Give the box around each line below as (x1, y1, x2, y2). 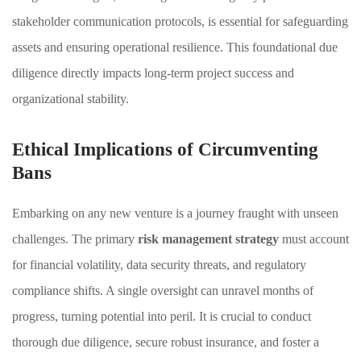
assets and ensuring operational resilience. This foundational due (12, 40, 338, 54)
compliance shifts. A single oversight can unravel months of (12, 284, 313, 297)
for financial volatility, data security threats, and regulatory (12, 258, 306, 272)
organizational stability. (12, 92, 129, 106)
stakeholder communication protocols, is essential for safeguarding (12, 15, 348, 28)
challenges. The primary (12, 232, 138, 246)
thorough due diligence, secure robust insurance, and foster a (12, 335, 319, 349)
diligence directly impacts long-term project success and (12, 66, 294, 80)
